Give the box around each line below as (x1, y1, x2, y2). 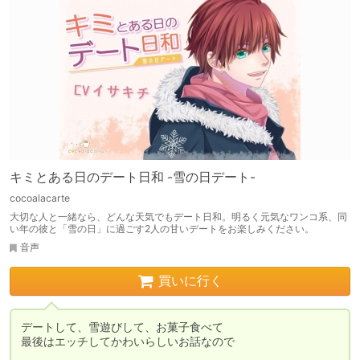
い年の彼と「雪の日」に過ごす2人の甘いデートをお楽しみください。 (10, 223, 314, 235)
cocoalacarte (10, 192, 70, 205)
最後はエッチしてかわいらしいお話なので (21, 334, 235, 349)
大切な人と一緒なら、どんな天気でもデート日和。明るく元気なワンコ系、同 (10, 211, 347, 223)
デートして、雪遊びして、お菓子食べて (21, 320, 223, 334)
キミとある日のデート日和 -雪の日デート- (10, 170, 256, 186)
